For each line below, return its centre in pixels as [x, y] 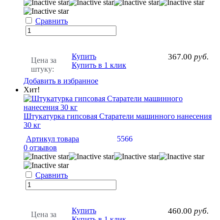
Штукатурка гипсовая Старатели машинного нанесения [118, 116]
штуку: [42, 69]
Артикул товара [53, 138]
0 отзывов [40, 147]
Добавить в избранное [61, 81]
